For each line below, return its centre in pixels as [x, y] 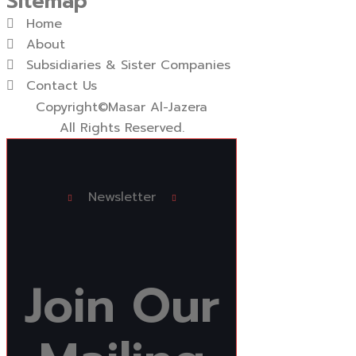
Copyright [67, 108]
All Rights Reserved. [122, 128]
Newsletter [122, 197]
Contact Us [62, 86]
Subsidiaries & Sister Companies [128, 66]
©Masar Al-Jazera [153, 108]
